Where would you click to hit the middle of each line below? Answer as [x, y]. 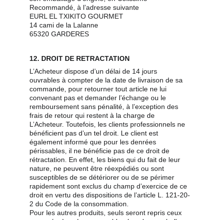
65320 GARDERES [59, 34]
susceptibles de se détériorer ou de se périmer [103, 177]
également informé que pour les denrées [94, 142]
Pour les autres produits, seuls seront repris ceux [107, 213]
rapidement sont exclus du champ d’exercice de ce [109, 186]
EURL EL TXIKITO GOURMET [76, 16]
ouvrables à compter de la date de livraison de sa [107, 80]
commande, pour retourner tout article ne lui [99, 89]
